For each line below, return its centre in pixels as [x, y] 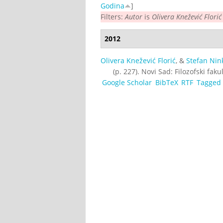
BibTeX [167, 82]
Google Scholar [127, 82]
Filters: [113, 16]
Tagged [209, 82]
